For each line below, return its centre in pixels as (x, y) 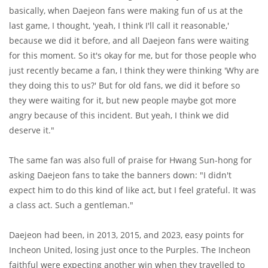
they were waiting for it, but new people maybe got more (123, 100)
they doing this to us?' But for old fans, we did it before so (124, 85)
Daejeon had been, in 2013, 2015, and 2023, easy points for (127, 234)
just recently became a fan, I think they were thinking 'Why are (134, 70)
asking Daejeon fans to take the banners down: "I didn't (120, 175)
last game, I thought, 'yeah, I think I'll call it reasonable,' (119, 25)
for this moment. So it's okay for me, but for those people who (133, 55)
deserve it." (32, 130)
